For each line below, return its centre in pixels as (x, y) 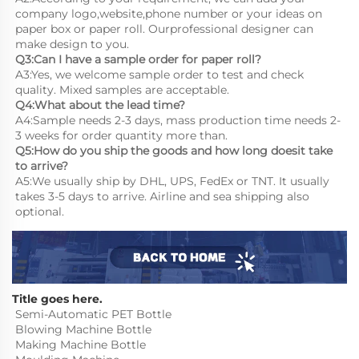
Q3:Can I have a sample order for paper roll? (138, 59)
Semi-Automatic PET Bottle (93, 315)
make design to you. (72, 44)
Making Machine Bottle (81, 345)
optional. (40, 211)
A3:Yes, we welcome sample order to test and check (159, 74)
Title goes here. (57, 299)
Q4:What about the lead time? (100, 105)
